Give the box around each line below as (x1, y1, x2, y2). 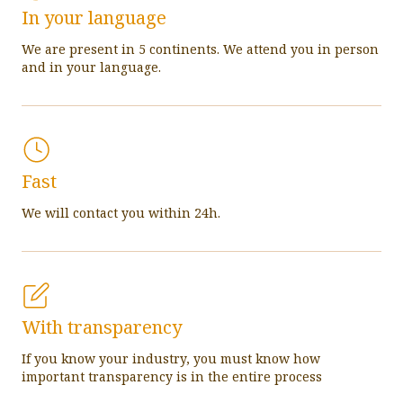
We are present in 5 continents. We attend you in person (22, 40, 379, 58)
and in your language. (22, 58, 161, 76)
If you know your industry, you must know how (22, 350, 320, 368)
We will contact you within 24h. (22, 204, 220, 222)
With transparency (22, 315, 182, 340)
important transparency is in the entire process (22, 368, 322, 386)
